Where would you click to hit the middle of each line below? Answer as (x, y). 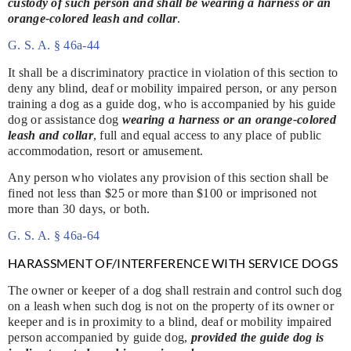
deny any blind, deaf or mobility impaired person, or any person (172, 88)
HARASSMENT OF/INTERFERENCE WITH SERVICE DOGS (173, 262)
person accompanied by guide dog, (100, 337)
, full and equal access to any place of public (207, 135)
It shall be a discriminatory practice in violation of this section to (173, 72)
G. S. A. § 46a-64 (54, 236)
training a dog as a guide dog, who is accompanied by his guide (172, 103)
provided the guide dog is (257, 337)
